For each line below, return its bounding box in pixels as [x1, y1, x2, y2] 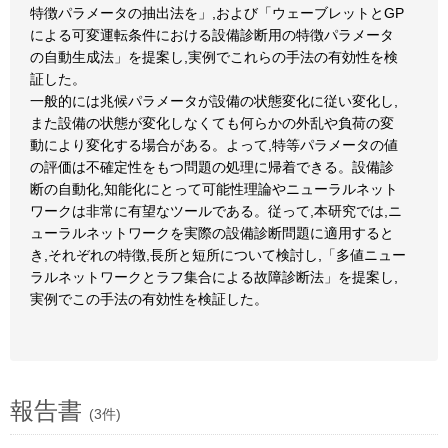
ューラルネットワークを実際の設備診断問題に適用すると [30, 225, 394, 241]
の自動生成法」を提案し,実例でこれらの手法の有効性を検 [30, 49, 398, 65]
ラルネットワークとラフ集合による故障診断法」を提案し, [30, 269, 398, 285]
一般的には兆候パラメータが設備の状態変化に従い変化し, [30, 93, 398, 109]
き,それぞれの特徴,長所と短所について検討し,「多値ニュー [30, 247, 406, 263]
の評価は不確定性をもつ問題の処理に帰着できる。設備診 [30, 159, 394, 175]
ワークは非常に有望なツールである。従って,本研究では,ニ [30, 203, 402, 219]
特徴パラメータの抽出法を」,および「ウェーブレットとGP [30, 5, 404, 21]
